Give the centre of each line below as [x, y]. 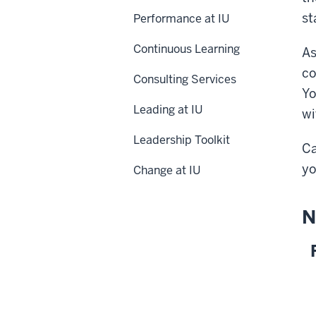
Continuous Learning [187, 49]
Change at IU [167, 170]
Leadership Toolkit [182, 140]
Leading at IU [168, 109]
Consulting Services [185, 79]
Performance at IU [181, 18]
